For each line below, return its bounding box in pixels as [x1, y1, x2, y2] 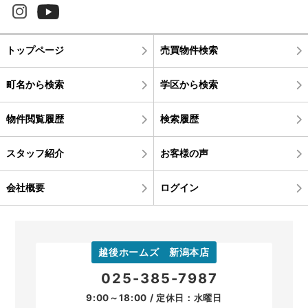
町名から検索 [5, 78, 64, 90]
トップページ [5, 43, 64, 56]
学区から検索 [159, 78, 218, 90]
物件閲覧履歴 [5, 112, 64, 124]
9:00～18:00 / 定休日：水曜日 [86, 292, 222, 304]
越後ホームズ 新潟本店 [98, 246, 210, 258]
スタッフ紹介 [5, 146, 64, 159]
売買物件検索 [159, 43, 218, 56]
